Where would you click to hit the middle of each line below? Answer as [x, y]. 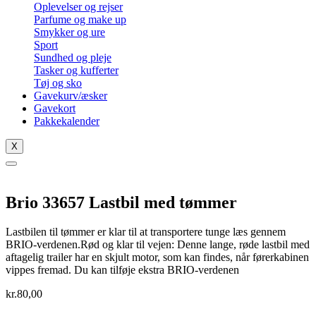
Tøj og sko [58, 83]
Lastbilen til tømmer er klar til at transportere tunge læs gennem [146, 232]
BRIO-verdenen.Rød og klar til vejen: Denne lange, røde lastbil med [158, 245]
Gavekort [55, 108]
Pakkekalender [67, 121]
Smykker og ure [69, 32]
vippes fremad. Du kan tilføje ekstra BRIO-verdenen [122, 270]
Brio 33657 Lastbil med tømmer [121, 202]
